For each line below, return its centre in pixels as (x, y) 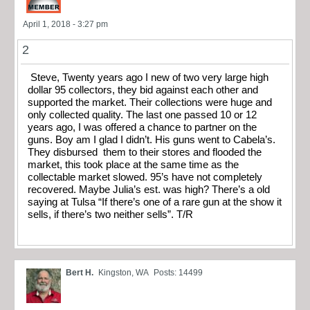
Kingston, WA (124, 273)
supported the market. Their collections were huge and (150, 102)
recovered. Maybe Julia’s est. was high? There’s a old (149, 189)
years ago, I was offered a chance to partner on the (142, 127)
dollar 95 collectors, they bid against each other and (143, 90)
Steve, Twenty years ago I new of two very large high (148, 77)
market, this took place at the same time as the (133, 164)
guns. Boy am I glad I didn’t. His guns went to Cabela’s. (152, 139)
